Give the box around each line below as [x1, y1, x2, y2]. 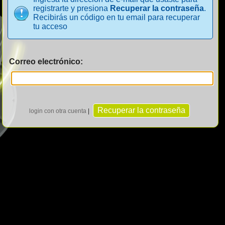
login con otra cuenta [29, 107, 86, 115]
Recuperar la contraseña [110, 4, 204, 13]
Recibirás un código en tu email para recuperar [33, 13, 200, 22]
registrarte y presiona [33, 4, 110, 13]
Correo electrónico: [9, 57, 83, 66]
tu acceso [33, 22, 68, 31]
